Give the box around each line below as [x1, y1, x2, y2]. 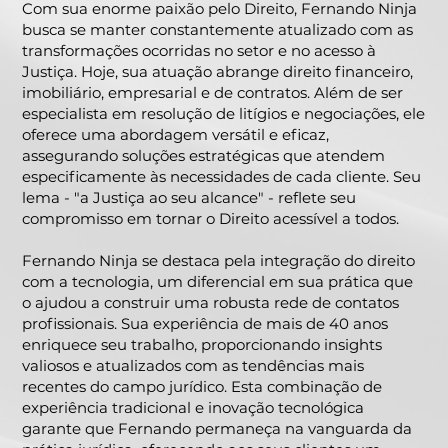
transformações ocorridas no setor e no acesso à [22, 41, 377, 61]
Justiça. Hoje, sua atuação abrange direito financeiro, [22, 62, 414, 82]
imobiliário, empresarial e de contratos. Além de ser [22, 83, 404, 103]
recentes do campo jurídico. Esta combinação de [22, 377, 383, 397]
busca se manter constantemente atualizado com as [22, 20, 414, 40]
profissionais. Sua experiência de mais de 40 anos [22, 314, 389, 334]
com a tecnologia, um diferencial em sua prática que [22, 272, 414, 292]
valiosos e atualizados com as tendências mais [22, 356, 365, 376]
